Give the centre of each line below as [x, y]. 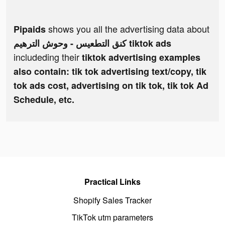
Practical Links [113, 182]
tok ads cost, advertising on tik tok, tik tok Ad [111, 86]
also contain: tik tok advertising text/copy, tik [110, 72]
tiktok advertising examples [141, 58]
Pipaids [30, 29]
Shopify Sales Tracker [113, 200]
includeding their [48, 57]
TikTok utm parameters [113, 217]
